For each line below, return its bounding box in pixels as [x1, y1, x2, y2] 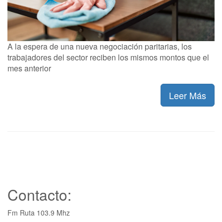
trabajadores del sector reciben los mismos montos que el [7, 52, 209, 63]
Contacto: [7, 184, 71, 206]
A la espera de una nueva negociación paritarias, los [7, 41, 192, 53]
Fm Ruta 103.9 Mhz [7, 208, 70, 218]
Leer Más [169, 89, 206, 102]
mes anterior [7, 62, 51, 74]
